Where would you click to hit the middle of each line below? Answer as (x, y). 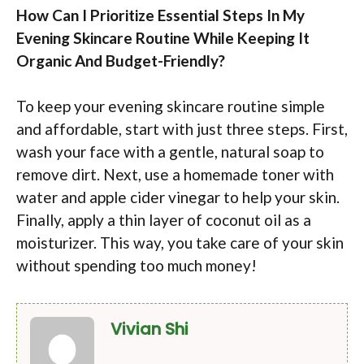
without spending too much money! (136, 266)
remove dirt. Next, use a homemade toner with (175, 175)
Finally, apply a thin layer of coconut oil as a (164, 220)
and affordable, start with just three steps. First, (182, 129)
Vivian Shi (149, 329)
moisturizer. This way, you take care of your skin (180, 243)
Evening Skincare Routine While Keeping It (163, 37)
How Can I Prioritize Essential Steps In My (160, 15)
